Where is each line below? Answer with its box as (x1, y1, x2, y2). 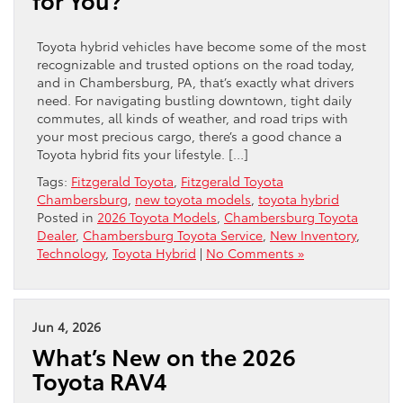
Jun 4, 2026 (32, 317, 101, 336)
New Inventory (270, 225, 356, 244)
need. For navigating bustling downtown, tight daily (37, 90, 352, 109)
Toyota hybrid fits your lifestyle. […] (37, 144, 248, 163)
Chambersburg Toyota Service (83, 225, 263, 244)
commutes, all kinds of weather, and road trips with (37, 108, 348, 127)
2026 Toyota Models (97, 207, 217, 226)
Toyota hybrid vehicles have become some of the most (37, 36, 366, 55)
